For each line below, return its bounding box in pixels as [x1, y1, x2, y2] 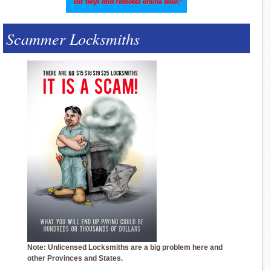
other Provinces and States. [27, 254, 123, 263]
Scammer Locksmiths [6, 28, 140, 49]
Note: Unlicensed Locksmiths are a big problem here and [27, 243, 223, 252]
